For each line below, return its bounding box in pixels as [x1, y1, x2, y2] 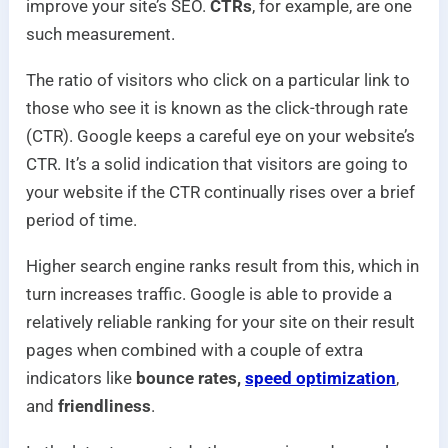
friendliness [58, 396, 152, 417]
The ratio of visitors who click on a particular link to [26, 70, 411, 91]
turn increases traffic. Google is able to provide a [26, 284, 393, 305]
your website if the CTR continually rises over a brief [26, 182, 416, 203]
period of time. [26, 210, 138, 231]
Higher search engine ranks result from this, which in [26, 256, 420, 277]
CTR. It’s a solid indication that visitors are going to [26, 154, 409, 175]
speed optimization [245, 368, 397, 389]
